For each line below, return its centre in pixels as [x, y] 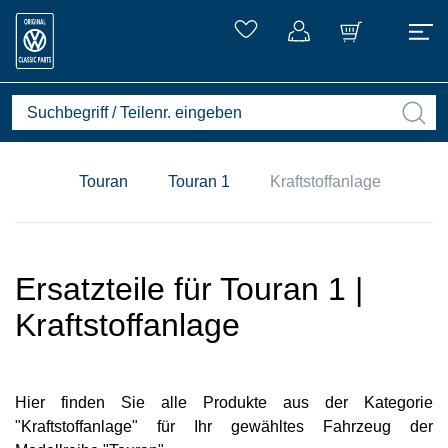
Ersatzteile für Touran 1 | [189, 289]
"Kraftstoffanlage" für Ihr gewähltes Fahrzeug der [224, 426]
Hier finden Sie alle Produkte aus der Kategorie [224, 402]
